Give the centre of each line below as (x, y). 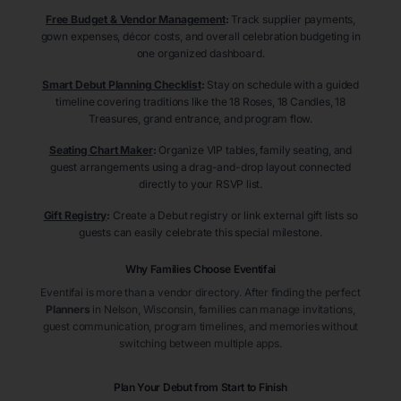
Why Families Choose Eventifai (200, 269)
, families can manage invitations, (274, 310)
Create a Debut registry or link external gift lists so (235, 216)
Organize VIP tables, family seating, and (256, 150)
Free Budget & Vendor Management (136, 20)
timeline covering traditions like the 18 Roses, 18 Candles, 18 (200, 102)
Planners (68, 310)
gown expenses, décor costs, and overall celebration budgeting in (200, 37)
